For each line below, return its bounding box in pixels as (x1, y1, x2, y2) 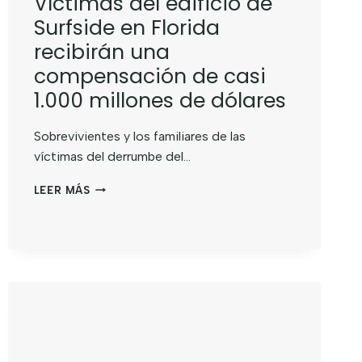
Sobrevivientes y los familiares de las (33, 128, 246, 144)
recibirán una (33, 37, 170, 66)
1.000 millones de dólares (33, 86, 286, 115)
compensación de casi (33, 61, 266, 90)
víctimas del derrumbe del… (33, 148, 191, 164)
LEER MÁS (33, 183, 90, 196)
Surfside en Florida (33, 13, 220, 42)
